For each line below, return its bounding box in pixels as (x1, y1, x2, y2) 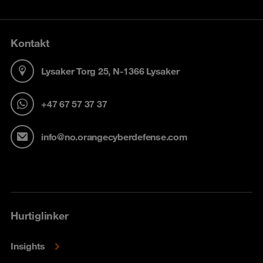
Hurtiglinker (11, 209, 69, 222)
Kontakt (11, 36, 49, 50)
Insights (11, 240, 45, 252)
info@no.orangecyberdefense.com (41, 130, 188, 143)
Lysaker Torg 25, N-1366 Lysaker (41, 65, 180, 77)
